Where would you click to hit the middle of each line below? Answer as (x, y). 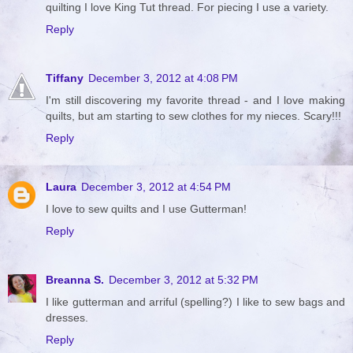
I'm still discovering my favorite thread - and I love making (195, 100)
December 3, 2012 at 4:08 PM (163, 78)
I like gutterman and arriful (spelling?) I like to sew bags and (195, 301)
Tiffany (65, 78)
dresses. (67, 317)
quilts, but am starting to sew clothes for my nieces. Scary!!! (193, 115)
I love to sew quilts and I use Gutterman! (146, 208)
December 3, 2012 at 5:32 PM (184, 279)
